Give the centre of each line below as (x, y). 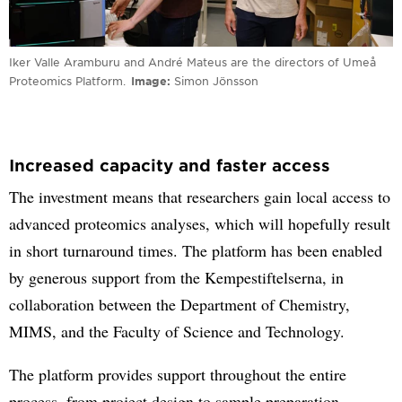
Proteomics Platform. (67, 80)
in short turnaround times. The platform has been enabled (196, 250)
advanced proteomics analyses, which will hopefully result (200, 223)
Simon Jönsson (216, 80)
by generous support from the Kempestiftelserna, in (176, 277)
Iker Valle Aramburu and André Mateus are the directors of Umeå (192, 61)
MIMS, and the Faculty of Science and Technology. (177, 331)
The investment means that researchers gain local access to (200, 196)
